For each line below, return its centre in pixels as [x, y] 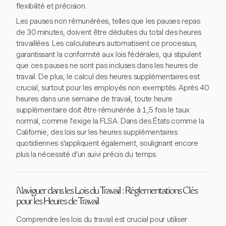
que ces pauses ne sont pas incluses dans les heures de [107, 66]
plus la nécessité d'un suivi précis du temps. [87, 155]
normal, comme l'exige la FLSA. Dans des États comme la [110, 121]
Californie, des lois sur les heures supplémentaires [97, 132]
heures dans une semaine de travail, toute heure [94, 99]
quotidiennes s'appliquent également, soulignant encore [107, 144]
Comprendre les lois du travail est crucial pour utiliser [102, 220]
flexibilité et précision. [51, 6]
